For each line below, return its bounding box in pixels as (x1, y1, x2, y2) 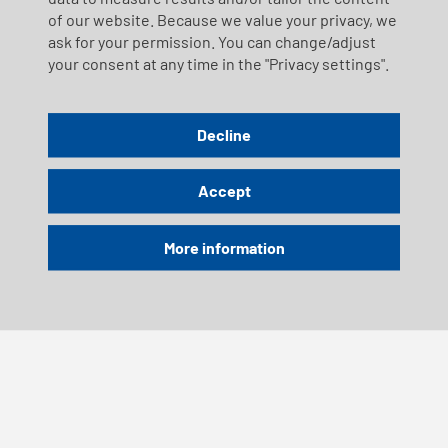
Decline (197, 125, 251, 145)
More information (163, 237, 285, 257)
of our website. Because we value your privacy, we (48, 9, 397, 29)
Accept (197, 181, 251, 201)
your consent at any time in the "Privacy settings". (48, 53, 389, 73)
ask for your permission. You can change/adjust (48, 31, 376, 51)
